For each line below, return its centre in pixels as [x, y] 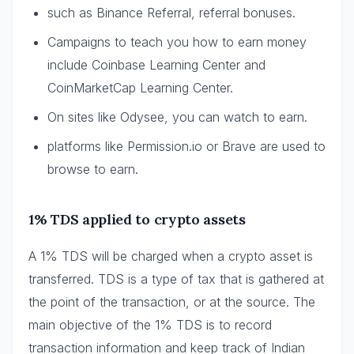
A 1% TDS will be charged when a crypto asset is [171, 256]
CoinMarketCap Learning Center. [140, 87]
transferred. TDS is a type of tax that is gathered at [176, 279]
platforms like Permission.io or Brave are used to [186, 146]
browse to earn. [93, 169]
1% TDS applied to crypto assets [137, 219]
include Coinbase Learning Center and [156, 64]
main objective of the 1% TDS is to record [150, 324]
